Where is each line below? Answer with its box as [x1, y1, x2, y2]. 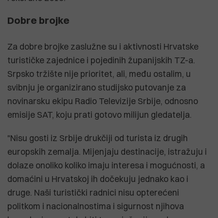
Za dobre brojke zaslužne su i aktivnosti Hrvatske [7, 41, 199, 52]
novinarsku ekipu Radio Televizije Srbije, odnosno [7, 95, 198, 106]
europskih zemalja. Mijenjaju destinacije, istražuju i [7, 146, 207, 157]
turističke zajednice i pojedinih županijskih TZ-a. [7, 54, 195, 65]
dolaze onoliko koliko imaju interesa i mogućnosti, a [7, 160, 205, 170]
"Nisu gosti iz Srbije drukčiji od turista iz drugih [7, 132, 188, 143]
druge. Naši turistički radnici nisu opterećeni [7, 187, 179, 198]
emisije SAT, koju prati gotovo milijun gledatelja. [7, 109, 192, 120]
